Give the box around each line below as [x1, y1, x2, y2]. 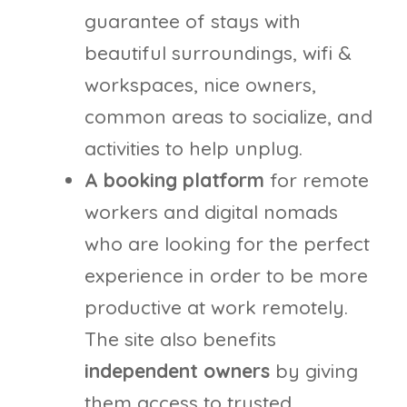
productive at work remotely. [84, 294, 348, 319]
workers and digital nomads [84, 199, 338, 223]
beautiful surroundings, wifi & [84, 40, 352, 65]
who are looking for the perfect [84, 231, 370, 255]
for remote [264, 167, 369, 192]
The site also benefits [84, 326, 276, 351]
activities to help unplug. [84, 135, 303, 160]
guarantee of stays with [84, 8, 301, 33]
